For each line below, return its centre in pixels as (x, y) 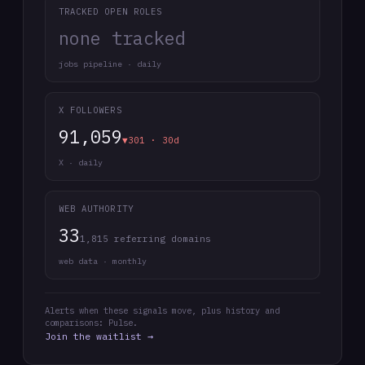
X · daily (81, 163)
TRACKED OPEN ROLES (110, 11)
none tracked (122, 38)
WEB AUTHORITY (96, 209)
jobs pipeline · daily (110, 64)
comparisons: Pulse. (91, 323)
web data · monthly (103, 261)
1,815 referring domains (145, 239)
